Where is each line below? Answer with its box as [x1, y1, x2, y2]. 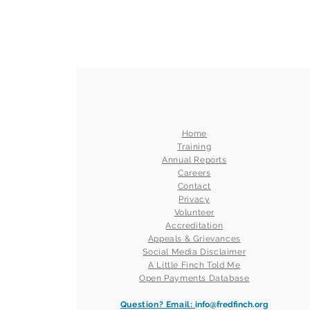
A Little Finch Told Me [148, 260, 241, 270]
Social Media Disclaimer [143, 247, 246, 257]
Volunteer [174, 208, 215, 217]
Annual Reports [162, 155, 227, 165]
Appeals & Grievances [147, 234, 241, 244]
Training [177, 142, 212, 152]
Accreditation [165, 221, 224, 230]
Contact [177, 181, 211, 191]
